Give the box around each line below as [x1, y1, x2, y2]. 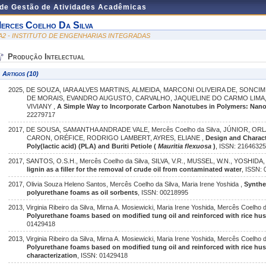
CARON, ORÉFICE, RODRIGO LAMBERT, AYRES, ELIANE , [27, 134, 206, 141]
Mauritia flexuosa [158, 142, 212, 150]
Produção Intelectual [8, 52, 85, 61]
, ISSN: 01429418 [77, 252, 128, 259]
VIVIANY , [27, 103, 58, 110]
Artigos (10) [2, 70, 39, 77]
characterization [27, 252, 78, 259]
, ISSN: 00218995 [138, 189, 189, 196]
